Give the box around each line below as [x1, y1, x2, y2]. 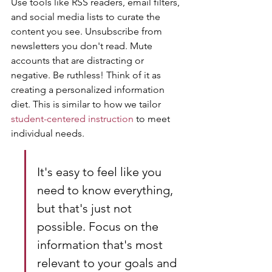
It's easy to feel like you [37, 165, 165, 179]
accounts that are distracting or [11, 55, 146, 66]
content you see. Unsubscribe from [11, 25, 165, 37]
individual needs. [11, 127, 84, 139]
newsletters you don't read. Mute [11, 40, 155, 52]
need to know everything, [37, 183, 176, 197]
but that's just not [37, 201, 135, 216]
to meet [134, 113, 172, 124]
